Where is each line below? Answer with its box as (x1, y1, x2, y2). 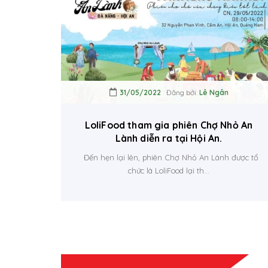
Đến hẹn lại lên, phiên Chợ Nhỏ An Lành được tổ (79, 152, 258, 162)
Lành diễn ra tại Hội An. (115, 132, 223, 144)
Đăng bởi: (160, 87, 199, 97)
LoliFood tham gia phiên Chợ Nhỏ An (84, 118, 253, 131)
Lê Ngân (199, 87, 229, 97)
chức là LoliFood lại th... (128, 165, 209, 175)
